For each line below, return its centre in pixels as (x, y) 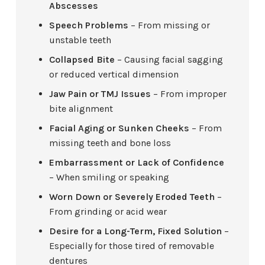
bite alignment (81, 109)
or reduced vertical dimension (114, 75)
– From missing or (169, 25)
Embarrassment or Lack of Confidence (137, 163)
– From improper (189, 94)
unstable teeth (80, 40)
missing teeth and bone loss (110, 143)
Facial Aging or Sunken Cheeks (119, 128)
